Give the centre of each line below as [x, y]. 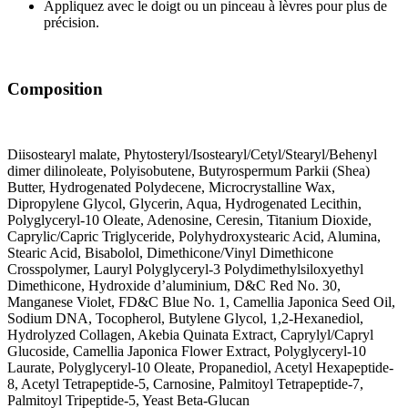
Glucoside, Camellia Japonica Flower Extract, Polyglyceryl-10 [187, 352]
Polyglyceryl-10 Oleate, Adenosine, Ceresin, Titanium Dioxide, [189, 220]
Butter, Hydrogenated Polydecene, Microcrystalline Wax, [171, 188]
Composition [57, 88]
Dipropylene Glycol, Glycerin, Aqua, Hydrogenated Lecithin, [184, 204]
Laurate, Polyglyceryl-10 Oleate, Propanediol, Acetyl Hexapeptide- [200, 368]
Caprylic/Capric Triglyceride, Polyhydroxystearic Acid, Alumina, [194, 237]
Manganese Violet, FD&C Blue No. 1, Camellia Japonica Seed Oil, [201, 302]
